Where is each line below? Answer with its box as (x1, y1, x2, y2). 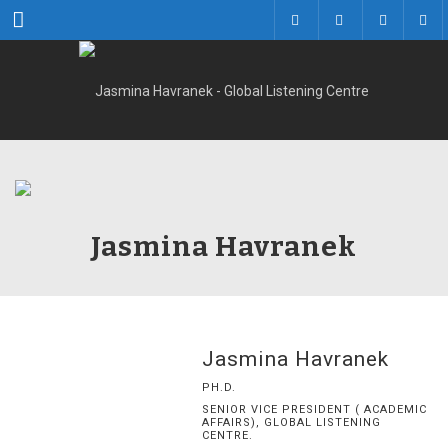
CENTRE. (201, 429, 253, 442)
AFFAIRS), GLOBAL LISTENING (201, 416, 381, 429)
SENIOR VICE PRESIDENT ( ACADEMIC (201, 403, 427, 416)
